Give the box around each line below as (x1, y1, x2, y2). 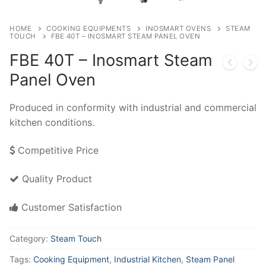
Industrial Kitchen (114, 254, 181, 265)
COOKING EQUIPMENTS (46, 24, 131, 33)
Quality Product (19, 172, 92, 185)
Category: (9, 233, 50, 244)
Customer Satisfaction (18, 201, 122, 213)
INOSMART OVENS (145, 24, 211, 33)
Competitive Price (15, 144, 99, 157)
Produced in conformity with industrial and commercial (9, 101, 256, 113)
